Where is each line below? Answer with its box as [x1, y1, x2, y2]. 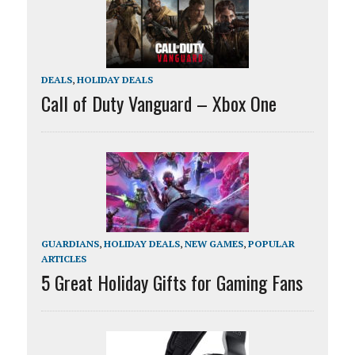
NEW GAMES [184, 238, 243, 250]
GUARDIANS [40, 238, 99, 250]
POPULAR [247, 238, 295, 250]
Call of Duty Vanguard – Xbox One [40, 89, 277, 118]
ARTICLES [40, 253, 86, 265]
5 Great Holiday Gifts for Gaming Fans [40, 268, 303, 297]
